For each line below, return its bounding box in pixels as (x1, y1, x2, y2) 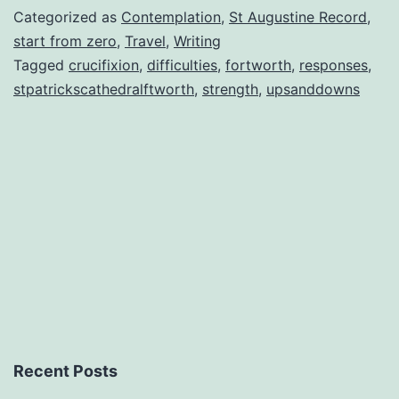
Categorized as (13, 7, 121, 26)
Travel (125, 31, 166, 50)
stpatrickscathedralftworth (13, 79, 194, 98)
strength (202, 79, 258, 98)
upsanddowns (266, 79, 360, 98)
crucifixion (69, 55, 139, 74)
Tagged (13, 55, 69, 74)
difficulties (147, 55, 217, 74)
